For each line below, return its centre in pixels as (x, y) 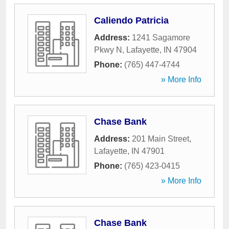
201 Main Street (161, 139)
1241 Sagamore (161, 38)
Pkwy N (108, 50)
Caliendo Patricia (131, 20)
